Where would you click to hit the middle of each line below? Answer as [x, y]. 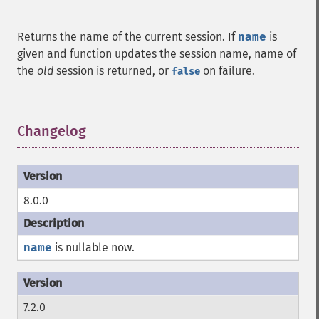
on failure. [228, 71]
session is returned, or [113, 71]
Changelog [52, 131]
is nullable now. [93, 247]
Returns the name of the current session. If [127, 37]
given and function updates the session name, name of [157, 54]
